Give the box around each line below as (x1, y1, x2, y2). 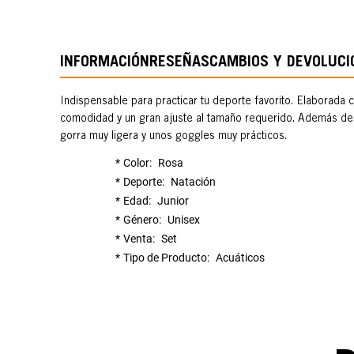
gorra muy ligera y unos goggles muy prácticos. (60, 130, 287, 142)
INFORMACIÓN (60, 55, 149, 72)
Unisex (168, 213, 200, 226)
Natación (171, 175, 216, 188)
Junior (157, 194, 189, 207)
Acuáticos (216, 250, 265, 264)
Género (123, 213, 159, 226)
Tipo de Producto (123, 250, 207, 264)
